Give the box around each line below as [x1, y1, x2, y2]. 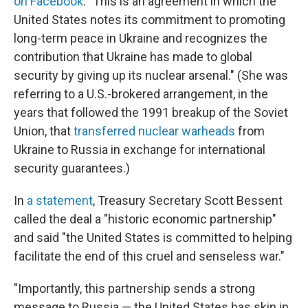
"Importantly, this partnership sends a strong [14, 281, 255, 296]
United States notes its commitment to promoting [14, 12, 285, 27]
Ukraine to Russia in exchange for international [14, 142, 265, 157]
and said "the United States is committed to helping [14, 230, 292, 245]
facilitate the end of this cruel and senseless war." [14, 249, 285, 263]
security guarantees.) [14, 161, 130, 175]
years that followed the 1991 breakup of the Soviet [14, 105, 288, 120]
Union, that [14, 124, 74, 138]
